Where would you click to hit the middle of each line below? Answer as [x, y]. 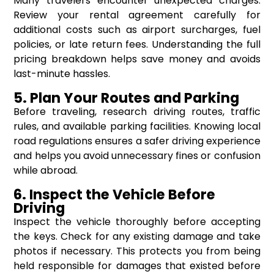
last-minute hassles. [62, 74]
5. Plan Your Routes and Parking [127, 98]
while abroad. [46, 171]
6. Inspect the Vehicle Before [115, 195]
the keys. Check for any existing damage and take [137, 237]
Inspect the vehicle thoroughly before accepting [137, 222]
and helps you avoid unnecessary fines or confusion [137, 156]
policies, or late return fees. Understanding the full [137, 45]
